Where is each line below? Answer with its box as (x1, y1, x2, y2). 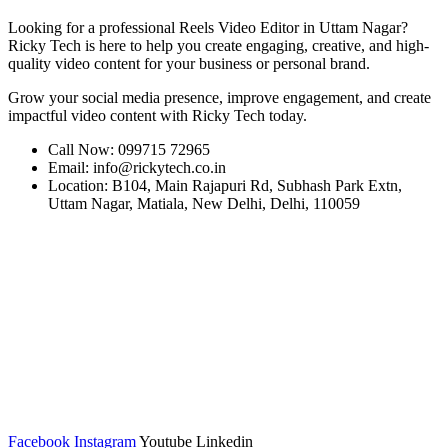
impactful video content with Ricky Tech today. (8, 106, 307, 124)
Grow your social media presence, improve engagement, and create (8, 88, 431, 106)
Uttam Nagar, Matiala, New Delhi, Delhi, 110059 (48, 194, 360, 212)
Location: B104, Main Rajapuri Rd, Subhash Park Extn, (48, 176, 402, 194)
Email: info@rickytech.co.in (48, 158, 226, 176)
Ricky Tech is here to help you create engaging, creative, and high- (8, 36, 429, 54)
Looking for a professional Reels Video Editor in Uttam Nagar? (8, 18, 408, 36)
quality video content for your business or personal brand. (8, 54, 370, 72)
